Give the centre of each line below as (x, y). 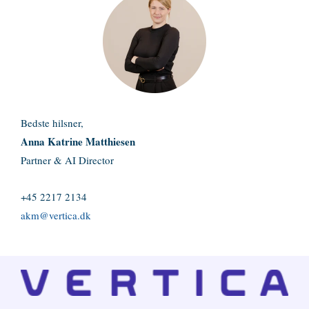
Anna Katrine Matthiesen (78, 141)
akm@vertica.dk (56, 215)
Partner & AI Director (67, 160)
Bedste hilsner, (52, 123)
